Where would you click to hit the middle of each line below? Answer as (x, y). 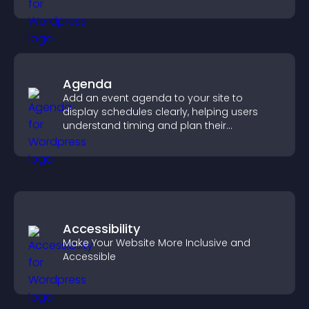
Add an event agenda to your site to (153, 98)
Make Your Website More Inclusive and (157, 243)
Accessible (89, 257)
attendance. (93, 139)
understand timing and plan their (144, 126)
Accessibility (101, 229)
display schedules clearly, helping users (160, 112)
